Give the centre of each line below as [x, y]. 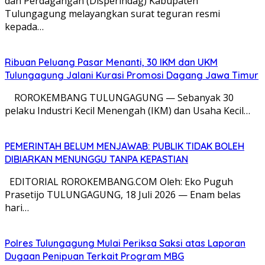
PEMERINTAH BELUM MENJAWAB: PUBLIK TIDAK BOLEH [125, 146]
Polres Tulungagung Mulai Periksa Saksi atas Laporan [125, 243]
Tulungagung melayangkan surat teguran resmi [112, 13]
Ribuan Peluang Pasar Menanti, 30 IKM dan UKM [111, 62]
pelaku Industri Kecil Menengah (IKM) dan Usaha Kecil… [127, 110]
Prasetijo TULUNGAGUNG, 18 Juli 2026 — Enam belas [123, 194]
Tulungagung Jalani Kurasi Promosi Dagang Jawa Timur [132, 75]
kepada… [24, 26]
